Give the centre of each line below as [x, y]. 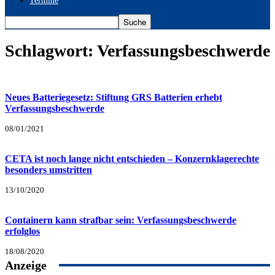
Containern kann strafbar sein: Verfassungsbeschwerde [121, 220]
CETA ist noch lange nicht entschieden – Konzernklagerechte [132, 158]
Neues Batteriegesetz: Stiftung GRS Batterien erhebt [114, 97]
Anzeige [26, 265]
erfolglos [22, 231]
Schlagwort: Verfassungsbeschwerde [137, 50]
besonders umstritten [48, 169]
